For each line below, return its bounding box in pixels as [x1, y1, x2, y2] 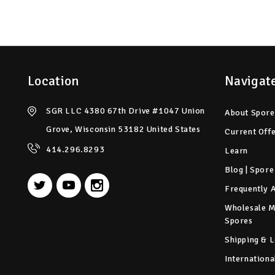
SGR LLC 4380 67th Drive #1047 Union [46, 105, 205, 116]
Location [28, 72, 80, 89]
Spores [225, 215, 253, 226]
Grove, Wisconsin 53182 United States [46, 123, 201, 134]
